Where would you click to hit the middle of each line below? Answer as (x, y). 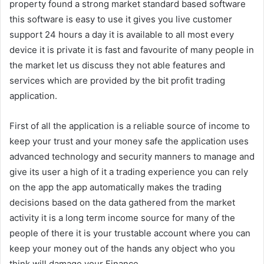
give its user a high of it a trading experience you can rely (129, 171)
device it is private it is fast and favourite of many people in (132, 49)
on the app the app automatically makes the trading (115, 187)
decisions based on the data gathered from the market (122, 202)
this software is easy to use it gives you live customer (121, 19)
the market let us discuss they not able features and (117, 65)
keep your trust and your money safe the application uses (129, 141)
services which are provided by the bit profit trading (117, 80)
